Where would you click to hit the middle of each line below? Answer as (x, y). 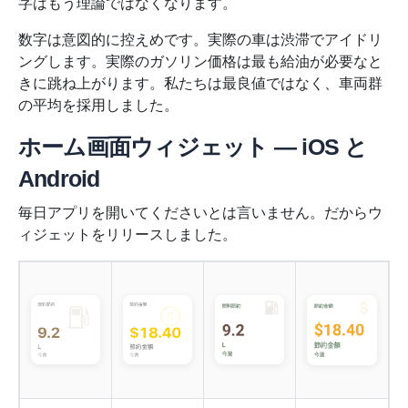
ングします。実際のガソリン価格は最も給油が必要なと (200, 61)
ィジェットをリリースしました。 (127, 234)
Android (59, 178)
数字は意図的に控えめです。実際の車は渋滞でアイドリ (200, 39)
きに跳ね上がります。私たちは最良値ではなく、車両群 (200, 83)
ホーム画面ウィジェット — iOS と (193, 146)
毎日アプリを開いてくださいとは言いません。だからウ (200, 212)
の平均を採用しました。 (98, 105)
